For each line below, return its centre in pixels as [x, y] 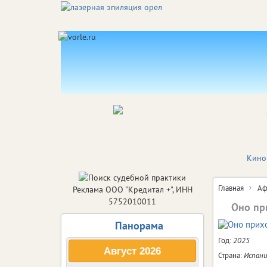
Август [120, 251]
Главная [231, 188]
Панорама [139, 226]
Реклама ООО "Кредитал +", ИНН [132, 190]
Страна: [231, 255]
